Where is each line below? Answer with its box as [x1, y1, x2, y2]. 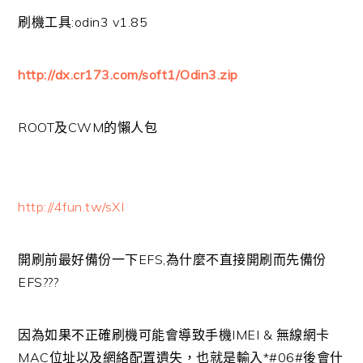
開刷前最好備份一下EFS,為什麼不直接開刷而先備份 [18, 250, 327, 267]
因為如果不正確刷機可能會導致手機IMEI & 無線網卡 [18, 326, 330, 343]
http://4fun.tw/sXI [18, 198, 125, 215]
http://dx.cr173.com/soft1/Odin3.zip [18, 66, 242, 83]
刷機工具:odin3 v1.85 [18, 13, 148, 30]
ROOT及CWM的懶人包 [18, 118, 158, 135]
